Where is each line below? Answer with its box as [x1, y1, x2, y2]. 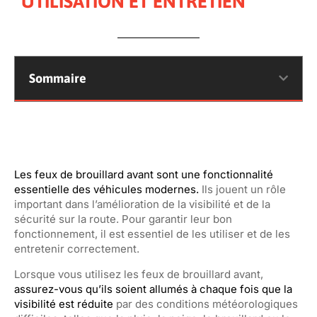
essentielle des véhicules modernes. [14, 183, 199, 196]
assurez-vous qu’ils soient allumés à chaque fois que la [14, 282, 292, 296]
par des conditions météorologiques [116, 297, 298, 311]
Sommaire [29, 71, 86, 86]
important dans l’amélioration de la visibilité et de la [14, 197, 270, 211]
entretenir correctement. [14, 242, 142, 255]
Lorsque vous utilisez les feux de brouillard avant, [14, 267, 263, 281]
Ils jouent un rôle [199, 183, 286, 196]
